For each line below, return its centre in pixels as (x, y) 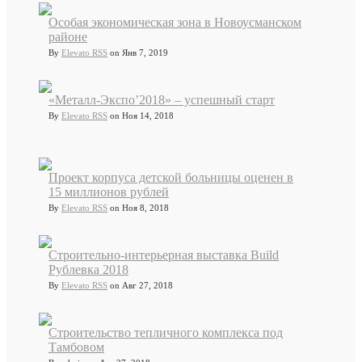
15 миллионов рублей (109, 192)
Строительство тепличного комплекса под (166, 333)
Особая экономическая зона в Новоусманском (175, 23)
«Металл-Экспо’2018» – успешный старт (162, 100)
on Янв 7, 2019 (138, 53)
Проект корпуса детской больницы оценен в (171, 178)
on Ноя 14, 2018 (141, 116)
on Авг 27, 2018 (140, 286)
